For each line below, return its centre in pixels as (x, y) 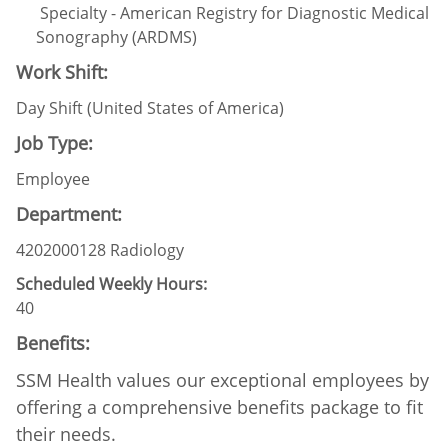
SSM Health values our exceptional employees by (222, 379)
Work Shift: (62, 71)
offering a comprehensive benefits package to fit (219, 406)
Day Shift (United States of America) (150, 107)
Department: (69, 213)
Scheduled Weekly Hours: (111, 283)
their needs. (66, 433)
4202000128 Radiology (100, 249)
